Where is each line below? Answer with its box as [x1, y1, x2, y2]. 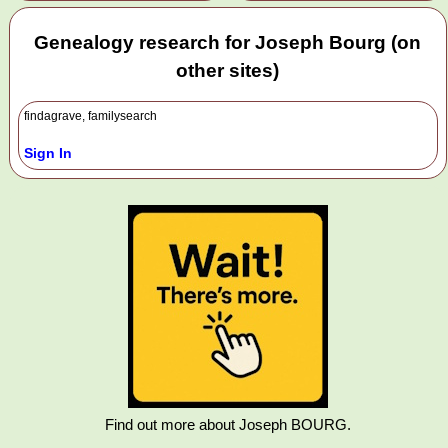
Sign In [24, 144, 72, 161]
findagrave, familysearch [24, 108, 157, 123]
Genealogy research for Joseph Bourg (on [34, 32, 422, 54]
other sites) [176, 60, 280, 82]
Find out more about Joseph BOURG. [104, 415, 351, 433]
